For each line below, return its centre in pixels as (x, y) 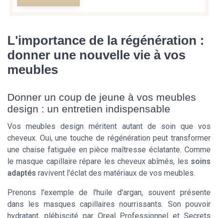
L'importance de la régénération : (106, 41)
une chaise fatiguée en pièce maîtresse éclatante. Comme (109, 149)
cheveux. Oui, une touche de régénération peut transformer (109, 138)
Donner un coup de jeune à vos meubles (102, 97)
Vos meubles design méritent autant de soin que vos (109, 126)
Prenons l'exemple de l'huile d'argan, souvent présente (109, 192)
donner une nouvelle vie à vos (96, 55)
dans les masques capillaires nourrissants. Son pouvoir (109, 204)
